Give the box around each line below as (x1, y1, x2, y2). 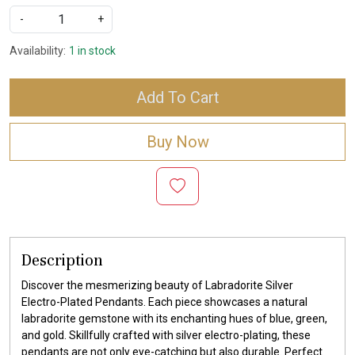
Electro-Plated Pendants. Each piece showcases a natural (21, 296, 307, 309)
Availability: (10, 44, 66, 58)
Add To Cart (136, 88, 219, 108)
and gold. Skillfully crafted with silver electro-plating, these (21, 329, 311, 342)
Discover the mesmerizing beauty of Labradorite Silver (21, 279, 293, 292)
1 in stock (69, 44, 116, 58)
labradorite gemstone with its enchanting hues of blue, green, (21, 312, 327, 326)
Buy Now (146, 132, 209, 152)
